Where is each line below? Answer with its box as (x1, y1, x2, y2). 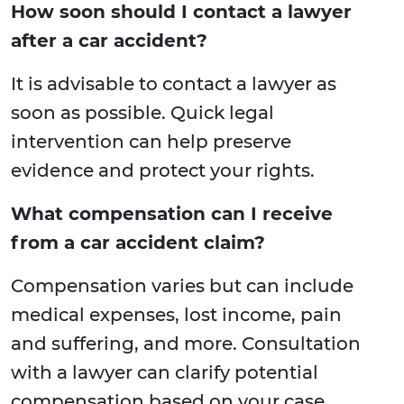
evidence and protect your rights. (11, 160, 315, 182)
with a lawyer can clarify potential (11, 362, 318, 384)
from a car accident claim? (11, 232, 265, 254)
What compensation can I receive (11, 203, 333, 225)
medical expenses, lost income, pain (11, 304, 342, 326)
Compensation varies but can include (11, 275, 353, 298)
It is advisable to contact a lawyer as (11, 73, 336, 96)
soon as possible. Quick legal (11, 102, 274, 124)
